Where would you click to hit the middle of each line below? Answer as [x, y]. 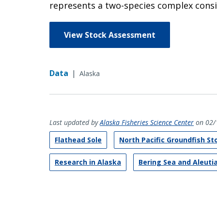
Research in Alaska [88, 162]
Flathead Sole [78, 139]
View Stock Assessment [110, 35]
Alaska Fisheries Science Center [147, 122]
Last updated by [75, 122]
